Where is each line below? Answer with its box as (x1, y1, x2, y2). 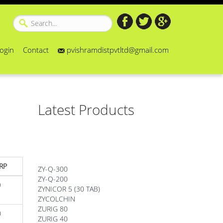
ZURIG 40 (38, 204, 68, 214)
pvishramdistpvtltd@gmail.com (65, 45, 169, 55)
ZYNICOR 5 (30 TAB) (38, 174, 100, 184)
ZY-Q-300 (38, 154, 68, 164)
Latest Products (38, 100, 134, 119)
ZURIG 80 (38, 194, 68, 204)
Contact (23, 45, 49, 55)
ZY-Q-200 (38, 164, 68, 174)
